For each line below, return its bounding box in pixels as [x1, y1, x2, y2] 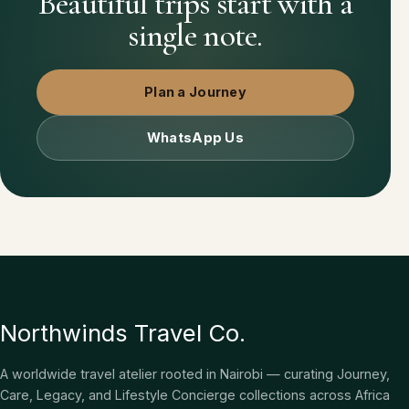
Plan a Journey [143, 84, 247, 100]
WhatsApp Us [146, 130, 245, 146]
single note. [128, 15, 263, 55]
